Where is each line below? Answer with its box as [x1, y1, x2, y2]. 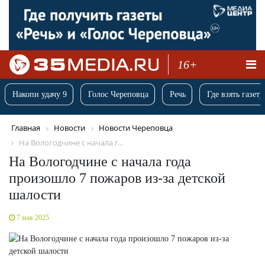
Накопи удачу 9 [12, 90, 67, 99]
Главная [11, 122, 40, 134]
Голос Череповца [88, 90, 148, 99]
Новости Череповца [99, 122, 173, 134]
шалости [9, 186, 61, 202]
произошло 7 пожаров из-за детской [9, 170, 225, 186]
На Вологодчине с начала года [9, 153, 191, 169]
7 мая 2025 [17, 213, 49, 222]
